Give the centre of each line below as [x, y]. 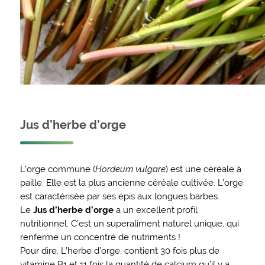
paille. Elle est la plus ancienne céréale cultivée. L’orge [131, 182]
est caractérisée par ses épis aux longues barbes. [119, 196]
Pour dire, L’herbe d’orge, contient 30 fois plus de [119, 250]
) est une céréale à [203, 169]
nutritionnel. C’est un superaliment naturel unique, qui [129, 223]
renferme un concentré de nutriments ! [100, 237]
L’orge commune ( [57, 169]
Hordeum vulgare [130, 169]
